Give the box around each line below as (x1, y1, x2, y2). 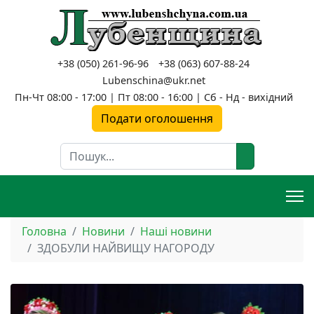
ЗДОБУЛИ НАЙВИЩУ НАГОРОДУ (37, 240, 214, 256)
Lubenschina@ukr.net (102, 74, 205, 87)
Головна (22, 224, 67, 239)
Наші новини (140, 224, 212, 239)
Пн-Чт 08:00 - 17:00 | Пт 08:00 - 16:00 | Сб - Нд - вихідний (14, 90, 293, 104)
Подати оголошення (101, 111, 213, 126)
